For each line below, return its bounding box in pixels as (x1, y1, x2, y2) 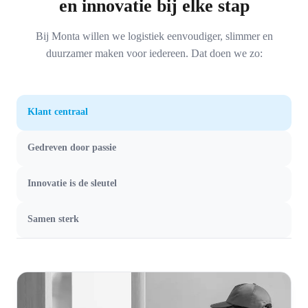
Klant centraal (27, 106, 88, 118)
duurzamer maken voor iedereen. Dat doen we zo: (45, 47, 263, 60)
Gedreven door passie (27, 142, 116, 153)
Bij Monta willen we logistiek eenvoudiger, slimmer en (35, 30, 273, 43)
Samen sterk (27, 213, 79, 225)
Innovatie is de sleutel (27, 177, 117, 189)
